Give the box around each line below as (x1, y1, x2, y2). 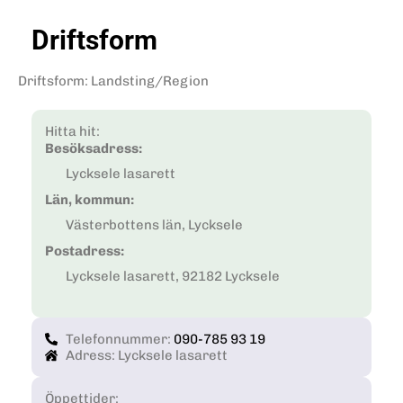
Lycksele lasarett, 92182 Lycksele (65, 268, 280, 285)
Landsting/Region (91, 73, 209, 90)
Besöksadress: (45, 139, 142, 157)
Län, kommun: (45, 191, 134, 208)
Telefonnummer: (65, 331, 174, 348)
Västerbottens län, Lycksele (65, 217, 243, 234)
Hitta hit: (45, 122, 100, 139)
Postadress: (45, 242, 124, 259)
